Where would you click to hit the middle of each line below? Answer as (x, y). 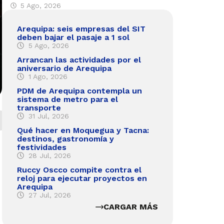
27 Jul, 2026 (49, 195)
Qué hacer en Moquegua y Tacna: (83, 130)
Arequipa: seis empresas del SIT (81, 28)
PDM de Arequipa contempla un (79, 90)
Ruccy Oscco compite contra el (79, 169)
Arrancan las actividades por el (79, 59)
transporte (39, 107)
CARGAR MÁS (131, 207)
